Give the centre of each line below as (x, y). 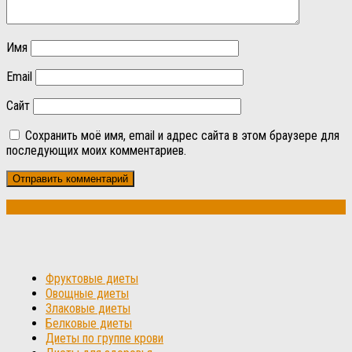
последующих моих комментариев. (96, 150)
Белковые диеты (89, 323)
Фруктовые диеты (92, 278)
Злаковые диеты (88, 308)
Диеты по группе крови (104, 338)
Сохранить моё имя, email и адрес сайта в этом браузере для (182, 135)
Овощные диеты (87, 293)
